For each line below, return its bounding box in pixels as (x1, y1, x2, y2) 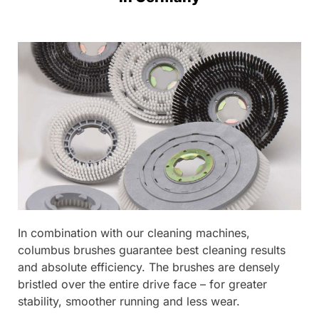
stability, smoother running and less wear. (18, 293, 240, 308)
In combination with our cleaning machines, (18, 225, 250, 240)
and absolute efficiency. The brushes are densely (18, 259, 280, 274)
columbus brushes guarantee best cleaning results (18, 242, 286, 257)
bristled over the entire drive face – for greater (18, 276, 267, 291)
